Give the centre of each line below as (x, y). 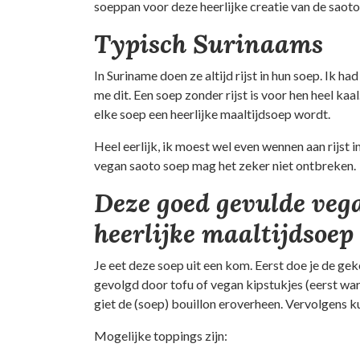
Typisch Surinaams (209, 44)
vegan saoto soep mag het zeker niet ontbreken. (225, 165)
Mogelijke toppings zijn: (161, 335)
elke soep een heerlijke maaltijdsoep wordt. (212, 114)
